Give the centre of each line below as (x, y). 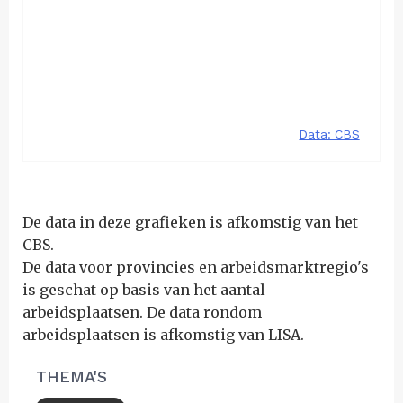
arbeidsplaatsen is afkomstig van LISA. (165, 335)
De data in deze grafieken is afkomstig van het (190, 222)
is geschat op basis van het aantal (144, 290)
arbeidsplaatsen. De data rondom (142, 312)
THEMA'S (72, 376)
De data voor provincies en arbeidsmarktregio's (196, 267)
